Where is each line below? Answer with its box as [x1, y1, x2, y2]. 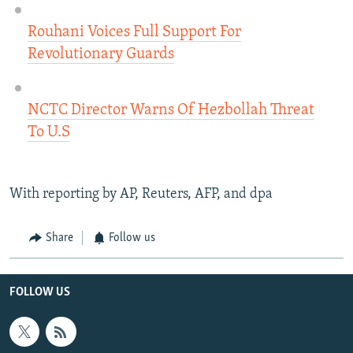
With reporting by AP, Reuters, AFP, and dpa [9, 187, 273, 203]
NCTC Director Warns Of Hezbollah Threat [27, 102, 314, 119]
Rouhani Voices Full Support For [27, 24, 241, 41]
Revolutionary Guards [27, 46, 174, 63]
